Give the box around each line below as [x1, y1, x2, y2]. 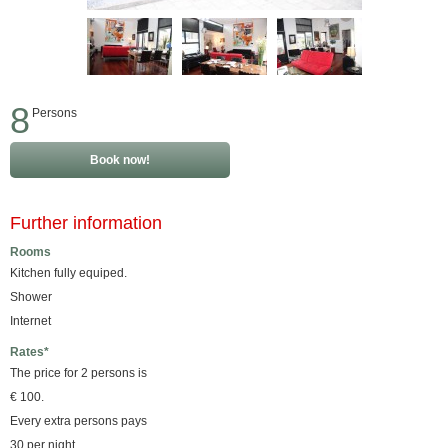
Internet [10, 314, 51, 328]
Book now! [90, 153, 150, 167]
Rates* [10, 345, 49, 359]
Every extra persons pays [10, 414, 147, 428]
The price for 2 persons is [10, 366, 147, 380]
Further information [10, 213, 162, 233]
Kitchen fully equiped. [10, 266, 127, 280]
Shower [10, 290, 52, 304]
